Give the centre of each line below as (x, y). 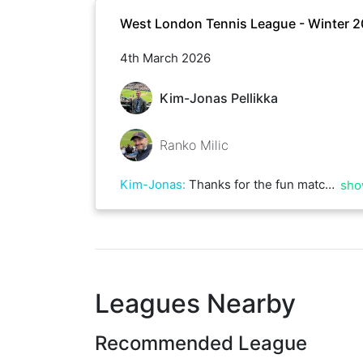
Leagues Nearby (195, 303)
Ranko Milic (194, 145)
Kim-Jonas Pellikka (218, 98)
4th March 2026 (165, 58)
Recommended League (201, 343)
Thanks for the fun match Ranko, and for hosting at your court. (257, 184)
